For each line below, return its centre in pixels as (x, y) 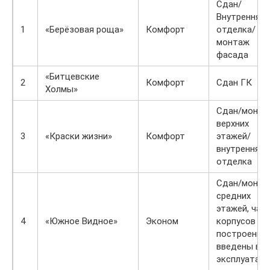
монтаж (233, 42)
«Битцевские (72, 77)
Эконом (162, 221)
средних (234, 196)
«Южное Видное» (81, 221)
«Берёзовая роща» (84, 30)
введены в (238, 246)
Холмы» (61, 89)
